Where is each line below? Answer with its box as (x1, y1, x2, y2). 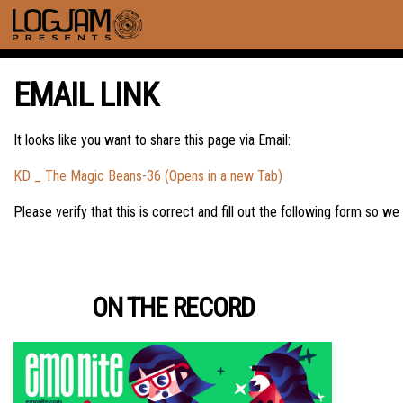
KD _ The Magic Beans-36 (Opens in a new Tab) (13, 167, 282, 184)
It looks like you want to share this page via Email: (13, 131, 291, 148)
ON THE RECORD (91, 291, 255, 323)
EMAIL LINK (13, 76, 158, 114)
